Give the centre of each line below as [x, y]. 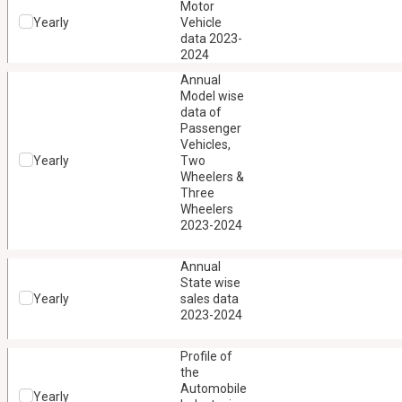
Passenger [210, 128]
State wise [210, 283]
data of [201, 112]
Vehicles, [205, 144]
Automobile [213, 389]
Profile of [206, 356]
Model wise [212, 96]
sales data [209, 299]
